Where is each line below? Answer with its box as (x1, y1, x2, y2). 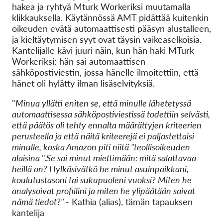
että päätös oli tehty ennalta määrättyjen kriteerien (12, 119, 202, 130)
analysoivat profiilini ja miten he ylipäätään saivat (12, 185, 195, 196)
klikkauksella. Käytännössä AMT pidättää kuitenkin (12, 12, 209, 23)
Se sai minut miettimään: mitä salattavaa (46, 152, 196, 163)
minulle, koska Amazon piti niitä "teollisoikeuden (12, 141, 190, 152)
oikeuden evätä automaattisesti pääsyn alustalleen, (12, 23, 211, 34)
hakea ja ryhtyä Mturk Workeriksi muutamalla (12, 1, 191, 12)
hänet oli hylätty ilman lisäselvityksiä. (12, 78, 155, 89)
